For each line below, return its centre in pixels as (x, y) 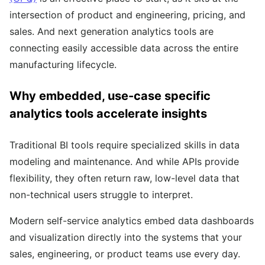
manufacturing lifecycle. (63, 65)
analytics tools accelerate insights (108, 114)
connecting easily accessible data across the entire (124, 48)
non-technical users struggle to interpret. (103, 195)
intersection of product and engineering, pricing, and (127, 15)
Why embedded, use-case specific (110, 96)
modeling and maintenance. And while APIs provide (124, 162)
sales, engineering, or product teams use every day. (125, 254)
